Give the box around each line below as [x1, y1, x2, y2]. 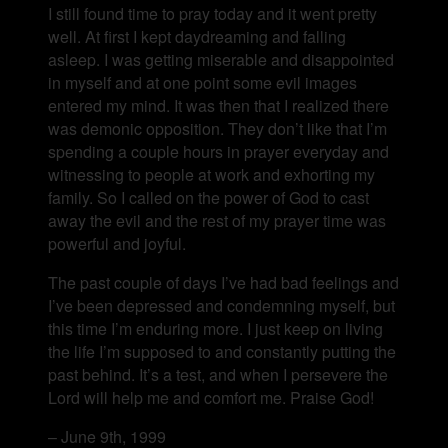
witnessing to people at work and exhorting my [48, 162, 375, 186]
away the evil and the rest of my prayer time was [48, 208, 386, 232]
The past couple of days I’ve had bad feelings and [48, 270, 399, 294]
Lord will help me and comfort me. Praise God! [48, 385, 374, 409]
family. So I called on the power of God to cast [48, 185, 369, 209]
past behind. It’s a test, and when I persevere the [48, 362, 388, 386]
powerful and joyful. [48, 231, 186, 255]
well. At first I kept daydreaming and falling [48, 24, 346, 48]
